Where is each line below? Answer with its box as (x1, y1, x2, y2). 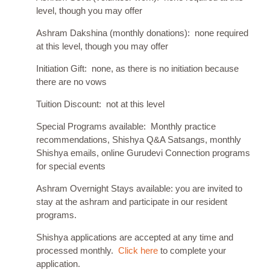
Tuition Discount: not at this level (36, 98, 165, 109)
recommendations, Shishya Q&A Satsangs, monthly (36, 134, 241, 145)
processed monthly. (36, 245, 118, 256)
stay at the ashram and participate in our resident (36, 196, 227, 207)
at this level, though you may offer (36, 40, 168, 51)
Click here (118, 245, 158, 256)
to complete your (158, 245, 226, 256)
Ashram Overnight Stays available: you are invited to (36, 183, 242, 193)
